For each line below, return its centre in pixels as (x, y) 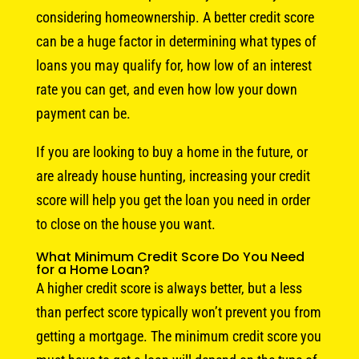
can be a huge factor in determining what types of (176, 41)
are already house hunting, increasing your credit (173, 175)
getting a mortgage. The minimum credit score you (178, 336)
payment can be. (83, 113)
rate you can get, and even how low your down (166, 89)
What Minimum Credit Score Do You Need (170, 256)
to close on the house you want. (125, 224)
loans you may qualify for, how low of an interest (173, 65)
